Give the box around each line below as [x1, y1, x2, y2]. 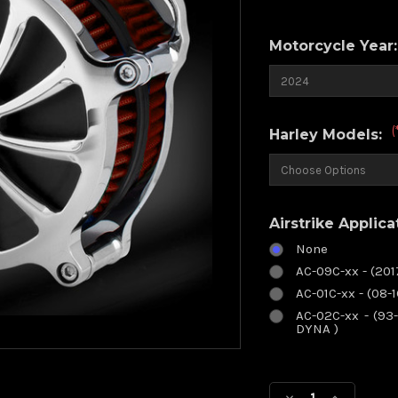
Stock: [269, 379, 317, 396]
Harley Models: [269, 126, 387, 143]
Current [269, 362, 329, 379]
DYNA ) [296, 321, 339, 337]
